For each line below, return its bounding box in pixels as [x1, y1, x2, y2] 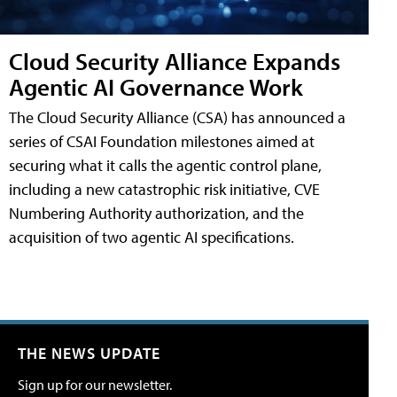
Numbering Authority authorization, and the [9, 203, 304, 224]
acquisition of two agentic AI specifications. [9, 227, 294, 248]
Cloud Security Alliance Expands [9, 45, 340, 77]
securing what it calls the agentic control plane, [9, 155, 322, 176]
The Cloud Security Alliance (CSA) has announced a [9, 107, 346, 128]
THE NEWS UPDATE [18, 343, 160, 364]
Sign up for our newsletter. [18, 376, 172, 394]
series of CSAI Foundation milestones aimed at [9, 131, 315, 152]
